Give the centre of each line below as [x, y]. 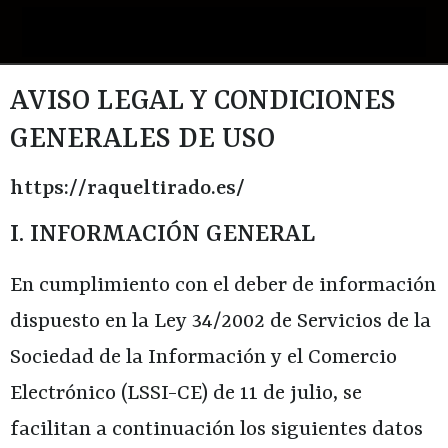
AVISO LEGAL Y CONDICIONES [203, 102]
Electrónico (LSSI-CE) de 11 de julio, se [186, 394]
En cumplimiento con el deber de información [223, 286]
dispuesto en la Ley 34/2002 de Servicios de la [220, 322]
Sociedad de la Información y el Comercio [203, 358]
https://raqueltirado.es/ [127, 189]
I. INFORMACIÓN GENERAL [162, 235]
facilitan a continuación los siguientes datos [216, 430]
